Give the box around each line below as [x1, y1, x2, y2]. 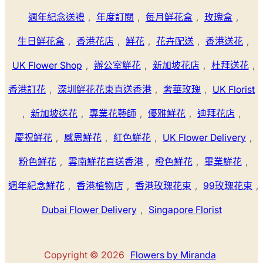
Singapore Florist [148, 204, 222, 216]
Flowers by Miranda [130, 249, 216, 261]
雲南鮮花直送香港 [68, 156, 143, 168]
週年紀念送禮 [28, 11, 85, 23]
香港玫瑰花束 [135, 180, 191, 192]
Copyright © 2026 [43, 249, 127, 261]
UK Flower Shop [12, 59, 82, 72]
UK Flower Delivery [163, 131, 246, 144]
